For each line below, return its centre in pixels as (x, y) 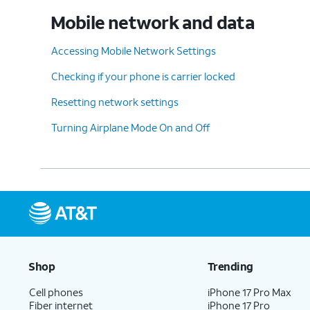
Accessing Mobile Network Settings (134, 50)
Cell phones (56, 292)
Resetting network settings (115, 101)
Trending (230, 266)
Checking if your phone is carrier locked (143, 76)
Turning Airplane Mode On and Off (130, 127)
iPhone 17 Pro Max (250, 292)
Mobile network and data (152, 22)
